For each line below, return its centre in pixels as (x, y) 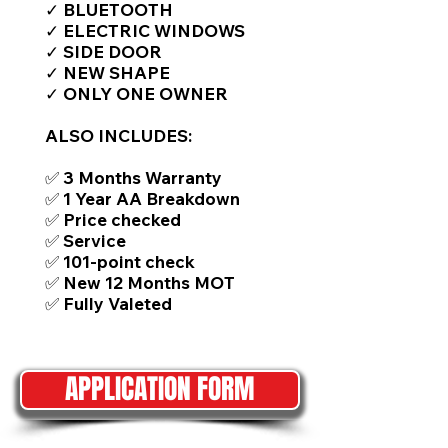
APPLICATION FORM (160, 389)
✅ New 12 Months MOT (140, 282)
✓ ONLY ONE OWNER (136, 93)
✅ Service (85, 240)
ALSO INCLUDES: (118, 135)
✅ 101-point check (120, 261)
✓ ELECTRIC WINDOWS (145, 30)
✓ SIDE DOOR (103, 51)
